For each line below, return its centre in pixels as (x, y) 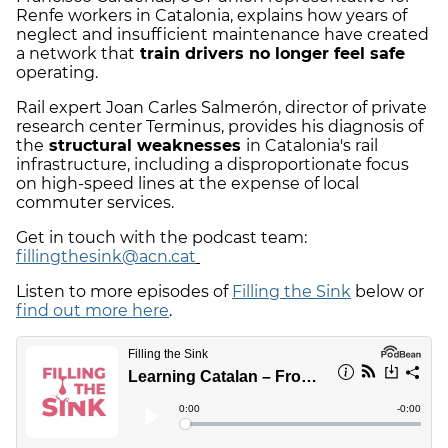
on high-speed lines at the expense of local (187, 184)
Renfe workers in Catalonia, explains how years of (211, 16)
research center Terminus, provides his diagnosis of (219, 127)
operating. (57, 73)
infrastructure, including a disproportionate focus (212, 165)
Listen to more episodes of (124, 292)
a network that (75, 54)
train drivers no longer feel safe (270, 54)
